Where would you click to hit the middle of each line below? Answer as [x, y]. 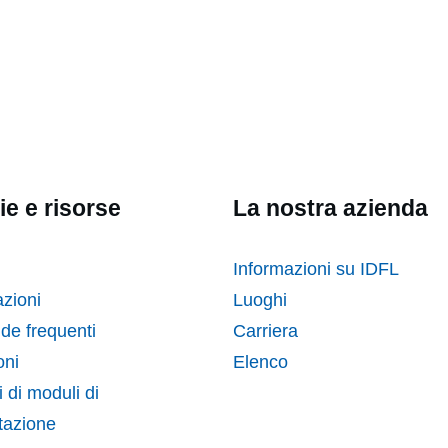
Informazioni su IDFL [315, 269]
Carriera [265, 331]
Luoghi [259, 300]
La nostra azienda [330, 208]
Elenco [260, 362]
